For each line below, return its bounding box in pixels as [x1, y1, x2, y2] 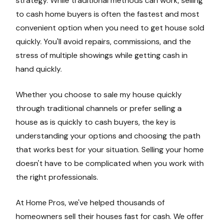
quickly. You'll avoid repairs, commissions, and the [16, 36, 191, 47]
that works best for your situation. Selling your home [16, 144, 204, 155]
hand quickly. [16, 64, 62, 75]
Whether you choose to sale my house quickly [16, 89, 182, 100]
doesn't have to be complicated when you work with [16, 158, 204, 169]
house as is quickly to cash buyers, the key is [16, 117, 176, 128]
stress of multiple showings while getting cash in [16, 50, 188, 61]
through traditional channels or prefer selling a [16, 103, 182, 114]
